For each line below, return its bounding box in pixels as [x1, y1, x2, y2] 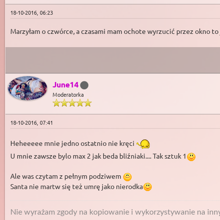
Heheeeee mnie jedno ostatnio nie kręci [10, 138, 136, 147]
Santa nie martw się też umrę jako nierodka [10, 182, 143, 191]
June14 [53, 79, 79, 90]
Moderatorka [53, 90, 84, 99]
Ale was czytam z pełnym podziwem [10, 171, 123, 180]
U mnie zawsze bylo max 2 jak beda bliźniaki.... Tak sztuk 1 [10, 151, 187, 161]
